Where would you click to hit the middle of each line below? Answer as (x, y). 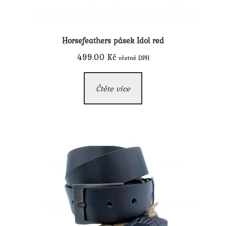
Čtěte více (113, 88)
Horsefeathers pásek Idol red (113, 40)
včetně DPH (134, 58)
